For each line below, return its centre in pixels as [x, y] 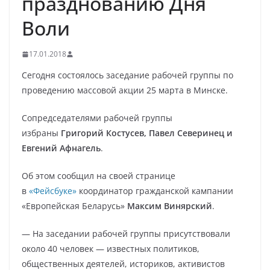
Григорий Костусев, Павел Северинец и [147, 133]
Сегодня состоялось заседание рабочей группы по [127, 75]
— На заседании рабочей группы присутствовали [126, 234]
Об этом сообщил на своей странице [99, 176]
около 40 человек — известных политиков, [111, 249]
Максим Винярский [170, 206]
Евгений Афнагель [61, 148]
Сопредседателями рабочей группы [97, 118]
